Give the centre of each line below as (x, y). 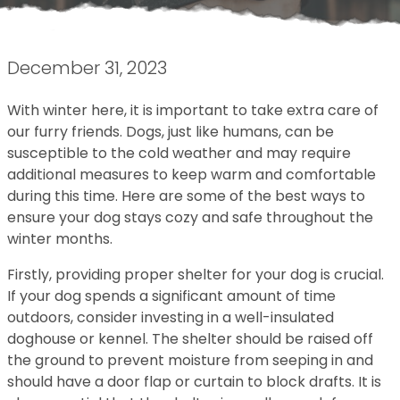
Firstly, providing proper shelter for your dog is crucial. (196, 275)
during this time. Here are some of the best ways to (186, 196)
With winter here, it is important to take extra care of (193, 110)
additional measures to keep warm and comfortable (192, 175)
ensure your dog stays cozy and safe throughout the (190, 217)
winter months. (60, 239)
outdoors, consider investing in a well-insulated (171, 317)
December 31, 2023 (87, 68)
